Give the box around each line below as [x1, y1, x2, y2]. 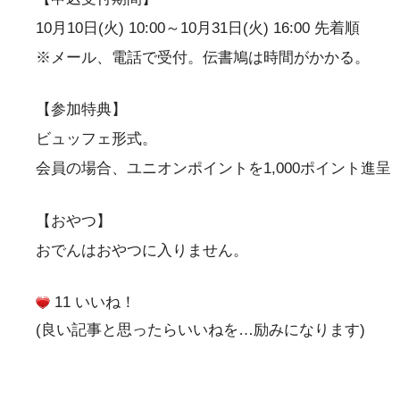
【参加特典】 [36, 101, 127, 119]
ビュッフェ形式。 [36, 130, 157, 148]
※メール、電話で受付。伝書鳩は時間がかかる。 [36, 48, 370, 66]
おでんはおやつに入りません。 [36, 242, 248, 260]
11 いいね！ [50, 293, 136, 311]
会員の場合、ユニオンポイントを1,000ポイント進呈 [36, 160, 391, 178]
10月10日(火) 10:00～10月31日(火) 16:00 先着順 [36, 19, 360, 37]
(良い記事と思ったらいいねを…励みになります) [36, 321, 365, 338]
